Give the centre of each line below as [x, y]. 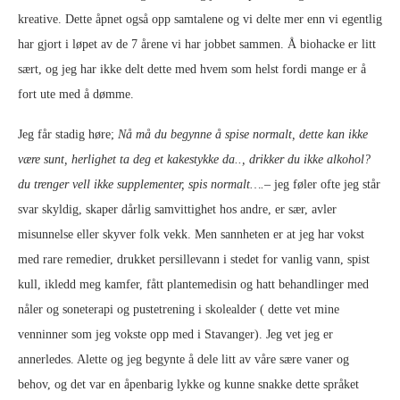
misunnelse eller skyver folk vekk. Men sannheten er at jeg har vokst [191, 235]
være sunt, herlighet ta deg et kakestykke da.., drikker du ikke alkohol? [194, 160]
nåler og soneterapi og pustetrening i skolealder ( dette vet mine [179, 310]
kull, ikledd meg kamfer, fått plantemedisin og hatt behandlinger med [193, 285]
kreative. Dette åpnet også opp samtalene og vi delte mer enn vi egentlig [200, 20]
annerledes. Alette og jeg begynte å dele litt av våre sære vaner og [183, 360]
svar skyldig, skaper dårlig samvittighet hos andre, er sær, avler [177, 210]
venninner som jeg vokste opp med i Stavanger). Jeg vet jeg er [175, 335]
